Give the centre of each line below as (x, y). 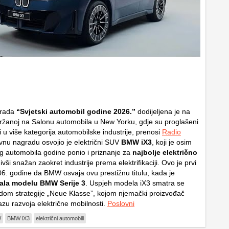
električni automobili (60, 218)
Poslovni (121, 203)
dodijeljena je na (163, 111)
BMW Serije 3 (63, 183)
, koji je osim (172, 142)
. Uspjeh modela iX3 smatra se (135, 183)
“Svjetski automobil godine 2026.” (76, 111)
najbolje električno (165, 152)
